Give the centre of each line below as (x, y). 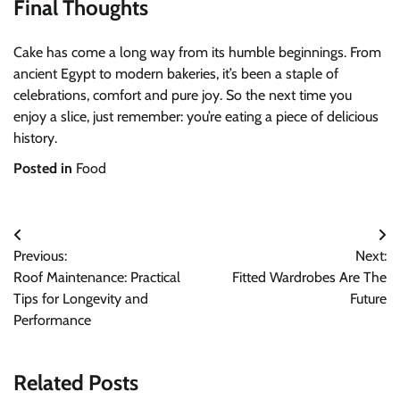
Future (368, 299)
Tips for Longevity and (81, 299)
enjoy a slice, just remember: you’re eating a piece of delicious (196, 117)
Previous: (40, 256)
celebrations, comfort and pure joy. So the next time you (183, 96)
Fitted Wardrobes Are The (309, 278)
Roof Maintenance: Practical (97, 278)
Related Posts (76, 383)
